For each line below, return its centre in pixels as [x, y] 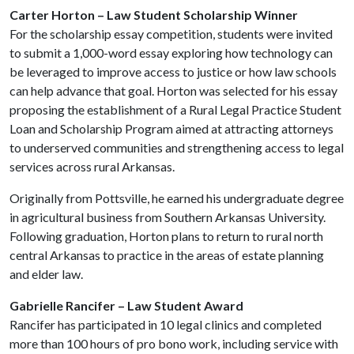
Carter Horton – [57, 15]
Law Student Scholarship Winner [202, 15]
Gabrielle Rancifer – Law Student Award [126, 305]
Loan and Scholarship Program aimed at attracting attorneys [171, 128]
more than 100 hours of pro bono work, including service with [174, 343]
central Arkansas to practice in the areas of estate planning [167, 255]
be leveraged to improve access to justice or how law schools [173, 72]
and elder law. [46, 274]
